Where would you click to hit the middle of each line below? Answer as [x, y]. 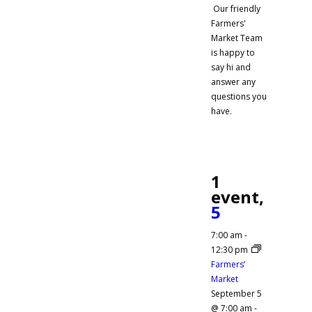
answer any [233, 81]
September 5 [236, 293]
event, [237, 197]
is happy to [233, 52]
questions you [239, 96]
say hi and [231, 67]
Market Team [237, 38]
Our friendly [236, 8]
